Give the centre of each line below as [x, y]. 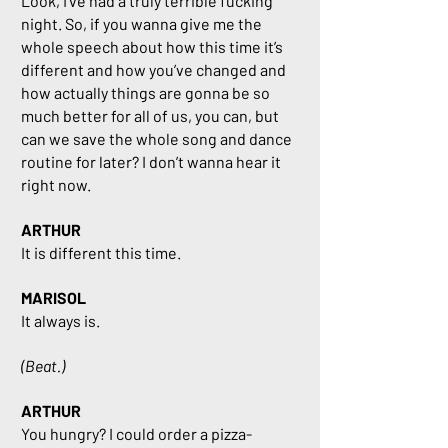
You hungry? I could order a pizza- [136, 433]
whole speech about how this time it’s [152, 46]
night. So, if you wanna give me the [141, 23]
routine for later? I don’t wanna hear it [151, 161]
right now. [56, 184]
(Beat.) [43, 365]
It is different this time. [101, 252]
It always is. [60, 320]
